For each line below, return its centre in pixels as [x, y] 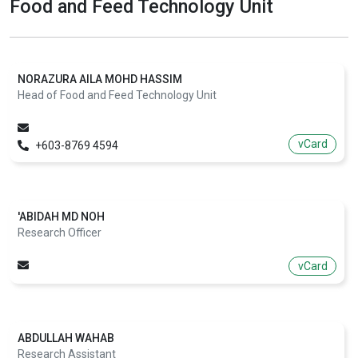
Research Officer [60, 232]
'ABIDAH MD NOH [61, 216]
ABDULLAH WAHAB [66, 338]
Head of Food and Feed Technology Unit [117, 95]
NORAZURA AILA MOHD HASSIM [100, 79]
